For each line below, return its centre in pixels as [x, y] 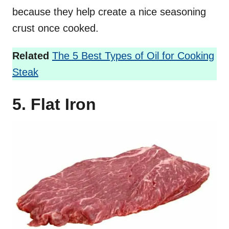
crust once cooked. [55, 28]
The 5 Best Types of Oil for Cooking [133, 55]
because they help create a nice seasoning [109, 12]
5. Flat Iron [54, 104]
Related [31, 55]
